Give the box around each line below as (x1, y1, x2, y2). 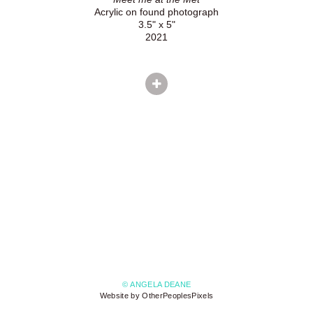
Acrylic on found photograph (94, 6, 219, 17)
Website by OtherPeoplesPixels (99, 291, 214, 300)
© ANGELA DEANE (122, 280, 191, 289)
